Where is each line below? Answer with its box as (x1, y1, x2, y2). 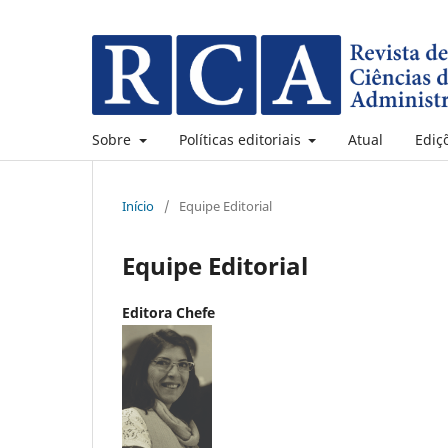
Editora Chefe (122, 302, 215, 322)
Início (122, 196, 154, 215)
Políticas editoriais (178, 129, 305, 149)
